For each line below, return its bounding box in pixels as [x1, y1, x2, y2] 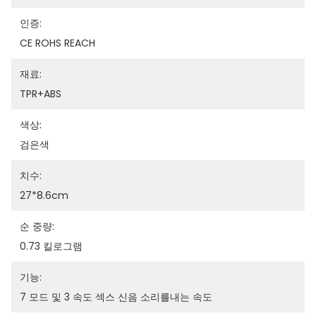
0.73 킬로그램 [20, 239, 83, 253]
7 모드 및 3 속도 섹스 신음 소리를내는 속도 [20, 290, 212, 304]
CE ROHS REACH [20, 36, 95, 50]
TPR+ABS [20, 87, 61, 101]
